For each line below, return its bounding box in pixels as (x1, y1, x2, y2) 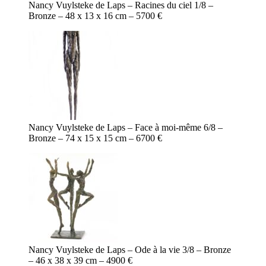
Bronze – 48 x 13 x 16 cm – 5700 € (28, 11, 162, 21)
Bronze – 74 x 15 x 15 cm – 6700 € (28, 133, 162, 144)
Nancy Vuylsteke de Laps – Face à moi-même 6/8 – (28, 122, 223, 133)
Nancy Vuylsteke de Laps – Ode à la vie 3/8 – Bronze (28, 245, 231, 255)
